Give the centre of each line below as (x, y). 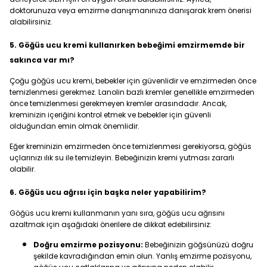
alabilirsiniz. (31, 22)
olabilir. (23, 169)
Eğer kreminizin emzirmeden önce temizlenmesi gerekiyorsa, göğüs (131, 146)
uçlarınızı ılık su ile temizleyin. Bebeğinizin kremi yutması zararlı (122, 158)
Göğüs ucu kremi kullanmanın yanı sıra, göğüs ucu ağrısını (117, 213)
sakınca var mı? (42, 60)
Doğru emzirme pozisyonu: (88, 245)
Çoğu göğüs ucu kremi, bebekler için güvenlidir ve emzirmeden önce (133, 81)
